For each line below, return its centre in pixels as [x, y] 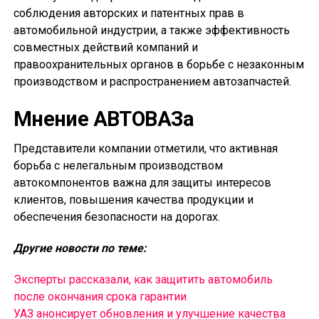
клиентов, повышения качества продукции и [133, 200]
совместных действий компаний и [105, 48]
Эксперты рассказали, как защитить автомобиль [143, 280]
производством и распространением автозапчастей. [152, 82]
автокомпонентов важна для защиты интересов [142, 183]
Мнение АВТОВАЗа [104, 119]
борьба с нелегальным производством [118, 166]
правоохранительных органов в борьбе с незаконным [158, 65]
